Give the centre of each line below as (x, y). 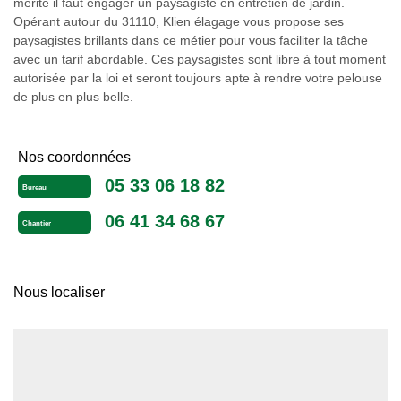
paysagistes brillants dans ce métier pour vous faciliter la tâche (191, 40)
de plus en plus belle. (73, 97)
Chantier (37, 224)
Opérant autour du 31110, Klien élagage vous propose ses (179, 21)
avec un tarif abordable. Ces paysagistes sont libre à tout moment (200, 59)
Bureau (34, 188)
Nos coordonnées (74, 157)
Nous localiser (59, 292)
